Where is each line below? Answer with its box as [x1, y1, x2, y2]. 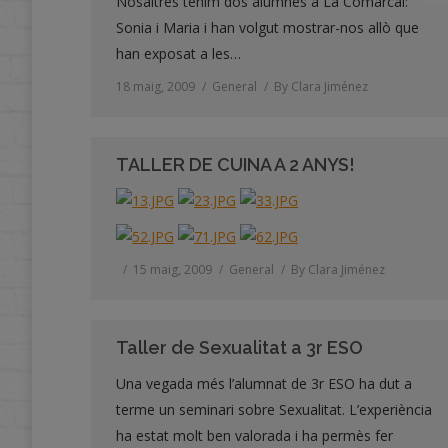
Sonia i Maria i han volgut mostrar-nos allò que [116, 18, 419, 37]
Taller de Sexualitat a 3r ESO [116, 337, 363, 358]
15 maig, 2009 [133, 261, 212, 278]
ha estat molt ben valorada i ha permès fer [116, 426, 393, 445]
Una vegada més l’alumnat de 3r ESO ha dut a [116, 374, 412, 393]
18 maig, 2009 [116, 78, 195, 95]
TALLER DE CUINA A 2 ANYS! [116, 154, 355, 175]
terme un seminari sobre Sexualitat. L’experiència [116, 400, 432, 419]
